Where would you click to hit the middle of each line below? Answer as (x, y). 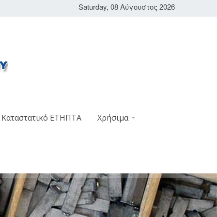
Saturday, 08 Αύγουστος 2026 (127, 7)
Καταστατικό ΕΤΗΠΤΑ (41, 118)
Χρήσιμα (114, 118)
